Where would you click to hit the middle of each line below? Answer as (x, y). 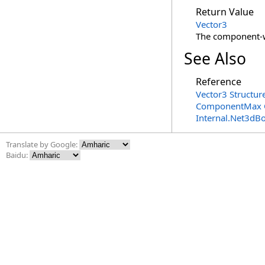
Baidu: (18, 155)
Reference (219, 82)
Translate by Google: (43, 144)
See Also (215, 59)
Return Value (225, 12)
